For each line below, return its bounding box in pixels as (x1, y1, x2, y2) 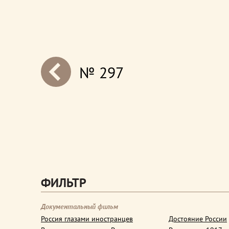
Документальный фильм (41, 202, 118, 211)
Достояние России (169, 214, 227, 223)
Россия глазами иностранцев (41, 214, 133, 223)
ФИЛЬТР (41, 175, 86, 191)
